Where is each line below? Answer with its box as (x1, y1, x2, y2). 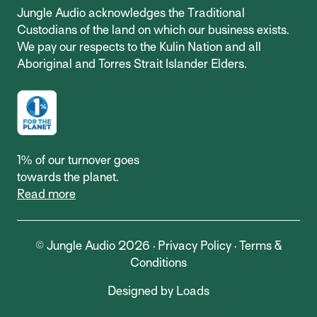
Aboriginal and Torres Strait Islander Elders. (17, 57, 246, 71)
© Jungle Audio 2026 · (35, 239, 158, 253)
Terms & (238, 239, 282, 253)
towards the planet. (17, 171, 118, 185)
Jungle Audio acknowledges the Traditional (17, 6, 245, 20)
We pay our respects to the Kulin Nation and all (17, 40, 261, 54)
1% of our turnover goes (17, 154, 139, 168)
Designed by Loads (108, 284, 209, 299)
